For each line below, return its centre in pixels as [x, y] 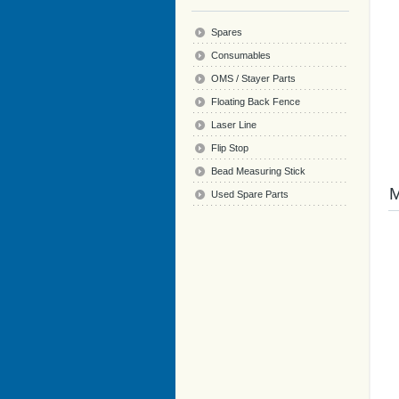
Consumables [241, 55]
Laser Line [234, 125]
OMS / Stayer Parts [253, 78]
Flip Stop [230, 148]
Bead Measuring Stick [258, 171]
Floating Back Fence [256, 102]
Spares [227, 32]
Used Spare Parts [250, 194]
